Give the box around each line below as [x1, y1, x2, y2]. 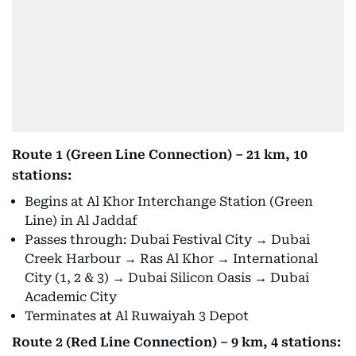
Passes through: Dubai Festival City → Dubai [25, 232, 310, 247]
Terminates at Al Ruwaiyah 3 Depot [25, 308, 249, 323]
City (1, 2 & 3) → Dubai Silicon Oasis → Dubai [25, 270, 309, 285]
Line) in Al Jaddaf [25, 213, 137, 228]
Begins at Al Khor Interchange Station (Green [25, 194, 313, 209]
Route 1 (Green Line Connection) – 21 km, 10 [12, 147, 308, 162]
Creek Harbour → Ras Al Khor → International [25, 251, 318, 266]
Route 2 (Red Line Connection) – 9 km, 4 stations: [12, 335, 341, 350]
